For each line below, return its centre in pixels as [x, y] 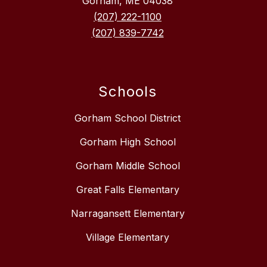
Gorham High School [128, 142]
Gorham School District [128, 118]
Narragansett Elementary [128, 214]
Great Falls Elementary [128, 190]
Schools [128, 92]
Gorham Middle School [128, 166]
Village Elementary [128, 237]
